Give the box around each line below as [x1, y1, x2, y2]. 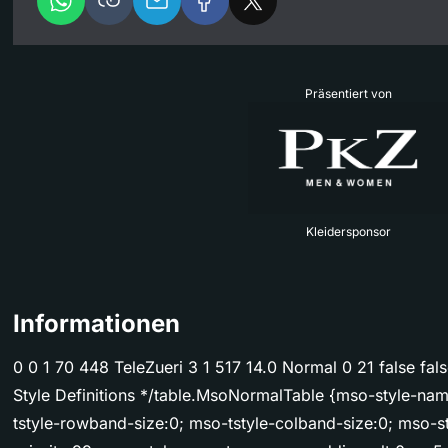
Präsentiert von [304, 85, 392, 101]
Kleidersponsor [305, 224, 391, 240]
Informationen [13, 309, 180, 339]
